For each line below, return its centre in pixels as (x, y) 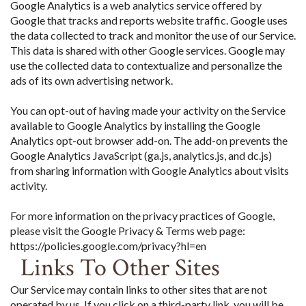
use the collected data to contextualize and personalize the (146, 65)
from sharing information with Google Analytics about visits (150, 170)
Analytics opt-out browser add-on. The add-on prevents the (149, 140)
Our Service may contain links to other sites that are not (139, 289)
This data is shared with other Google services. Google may (148, 50)
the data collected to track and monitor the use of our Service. (153, 35)
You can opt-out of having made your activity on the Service (148, 110)
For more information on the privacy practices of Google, (142, 215)
